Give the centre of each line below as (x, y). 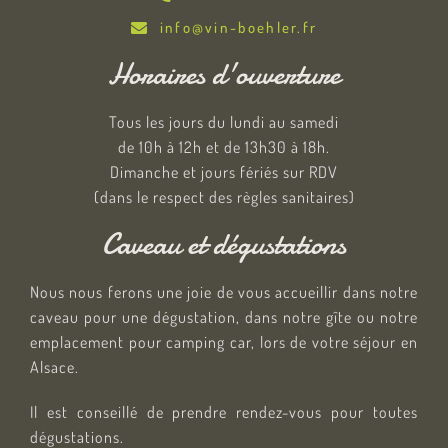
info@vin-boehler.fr (238, 28)
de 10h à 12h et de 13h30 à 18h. (224, 147)
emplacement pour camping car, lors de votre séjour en (224, 342)
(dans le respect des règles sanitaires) (224, 197)
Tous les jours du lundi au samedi (224, 122)
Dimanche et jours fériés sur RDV (224, 172)
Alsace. (54, 367)
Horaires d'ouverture (224, 75)
